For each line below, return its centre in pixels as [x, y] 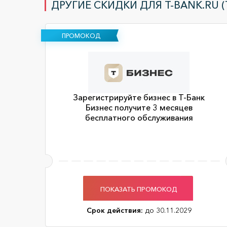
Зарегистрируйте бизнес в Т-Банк [139, 97]
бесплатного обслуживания [139, 118]
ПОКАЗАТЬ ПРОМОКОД [139, 189]
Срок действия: [115, 210]
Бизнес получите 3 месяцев [139, 107]
